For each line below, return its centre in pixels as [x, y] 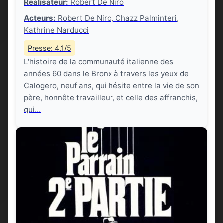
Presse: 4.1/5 [50, 48]
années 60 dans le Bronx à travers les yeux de [106, 73]
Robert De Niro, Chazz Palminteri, [117, 18]
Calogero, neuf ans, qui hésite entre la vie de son [111, 85]
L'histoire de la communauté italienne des [99, 61]
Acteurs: [40, 18]
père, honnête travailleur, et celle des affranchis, [111, 97]
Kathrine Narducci [56, 30]
